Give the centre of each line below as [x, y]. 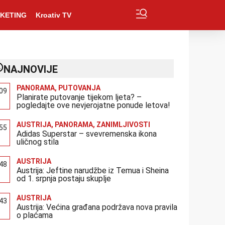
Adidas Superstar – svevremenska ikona [87, 134]
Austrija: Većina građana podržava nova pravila [97, 207]
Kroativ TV [53, 15]
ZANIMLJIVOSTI [124, 125]
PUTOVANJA [80, 88]
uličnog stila [38, 142]
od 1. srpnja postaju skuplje [64, 179]
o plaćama [35, 215]
